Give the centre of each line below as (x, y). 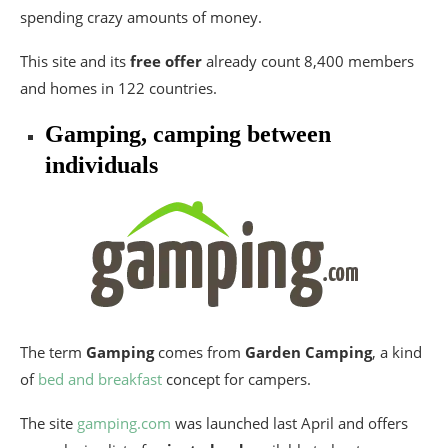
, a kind (397, 351)
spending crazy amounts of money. (141, 16)
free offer (166, 60)
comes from (199, 351)
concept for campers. (236, 378)
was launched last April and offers (289, 422)
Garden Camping (308, 351)
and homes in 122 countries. (118, 87)
